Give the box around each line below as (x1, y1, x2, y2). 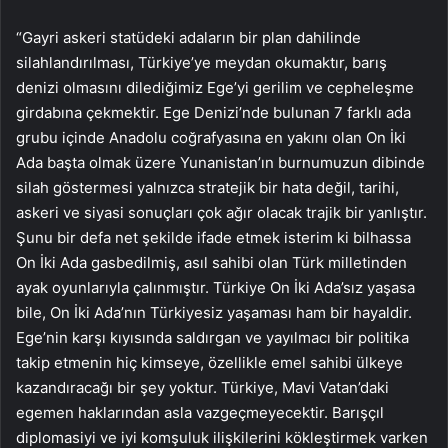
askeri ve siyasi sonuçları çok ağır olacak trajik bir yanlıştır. (16, 202, 427, 222)
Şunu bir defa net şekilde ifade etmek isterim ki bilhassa (16, 227, 411, 247)
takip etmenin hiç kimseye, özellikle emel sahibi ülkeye (16, 352, 403, 372)
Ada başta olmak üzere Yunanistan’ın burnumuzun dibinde (16, 152, 425, 172)
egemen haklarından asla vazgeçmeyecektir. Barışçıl (16, 402, 384, 422)
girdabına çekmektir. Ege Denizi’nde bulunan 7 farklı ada (16, 102, 411, 122)
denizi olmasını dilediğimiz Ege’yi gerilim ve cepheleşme (16, 77, 414, 97)
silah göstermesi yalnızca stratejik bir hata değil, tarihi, (16, 177, 399, 197)
